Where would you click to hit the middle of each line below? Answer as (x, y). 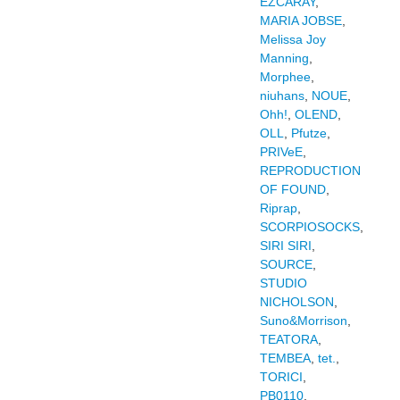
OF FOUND (292, 189)
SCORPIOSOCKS (309, 227)
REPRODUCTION (310, 171)
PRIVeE (281, 152)
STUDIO (283, 283)
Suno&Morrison (303, 321)
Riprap (278, 208)
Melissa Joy (292, 39)
